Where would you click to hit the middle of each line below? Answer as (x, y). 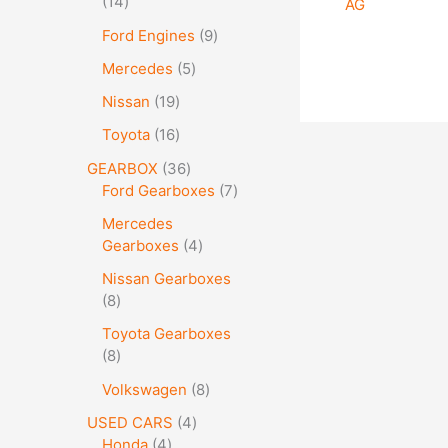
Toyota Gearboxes (166, 334)
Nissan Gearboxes (166, 278)
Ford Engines (148, 35)
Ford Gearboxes (158, 190)
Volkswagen (144, 389)
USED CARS (130, 422)
